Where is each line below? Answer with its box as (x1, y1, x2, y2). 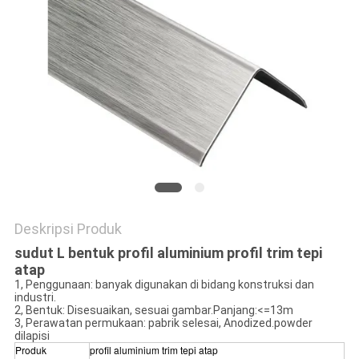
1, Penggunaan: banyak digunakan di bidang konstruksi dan (14, 278, 314, 292)
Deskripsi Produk (14, 220, 122, 238)
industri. (14, 291, 56, 305)
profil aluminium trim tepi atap (89, 343, 218, 357)
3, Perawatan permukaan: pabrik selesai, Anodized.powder (14, 317, 313, 330)
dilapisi (14, 329, 50, 343)
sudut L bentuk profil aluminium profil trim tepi (14, 244, 322, 262)
